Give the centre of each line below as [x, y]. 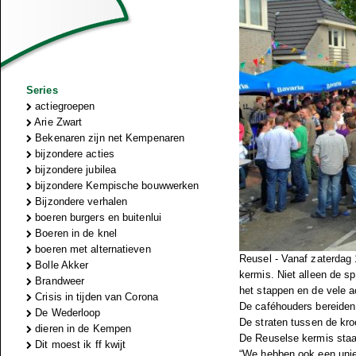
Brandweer [58, 281]
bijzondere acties [73, 154]
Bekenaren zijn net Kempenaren [108, 138]
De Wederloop [66, 313]
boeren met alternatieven [91, 249]
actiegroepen [64, 106]
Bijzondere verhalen [80, 201]
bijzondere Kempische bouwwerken [116, 186]
